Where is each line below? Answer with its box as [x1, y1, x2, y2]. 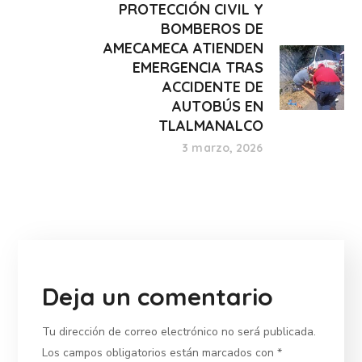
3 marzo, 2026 [182, 140, 263, 155]
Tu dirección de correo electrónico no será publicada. [42, 323, 317, 339]
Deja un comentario [42, 280, 274, 312]
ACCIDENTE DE [162, 77, 263, 96]
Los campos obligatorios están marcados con [42, 344, 278, 360]
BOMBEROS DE [160, 19, 263, 38]
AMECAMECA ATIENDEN [103, 38, 263, 57]
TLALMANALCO [158, 116, 263, 135]
